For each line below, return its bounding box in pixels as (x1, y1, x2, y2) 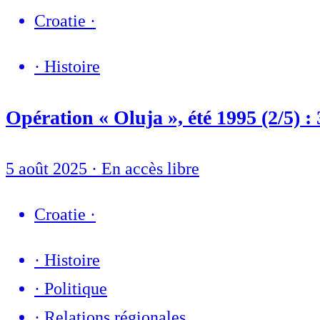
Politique (44, 279, 107, 299)
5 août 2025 (6, 159, 91, 179)
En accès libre (101, 159, 199, 179)
